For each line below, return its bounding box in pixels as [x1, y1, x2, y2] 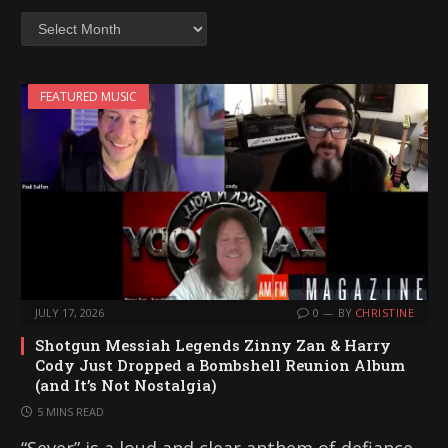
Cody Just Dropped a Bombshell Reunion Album [35, 355, 405, 376]
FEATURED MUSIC [40, 87, 137, 105]
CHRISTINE [355, 305, 414, 321]
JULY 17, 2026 [35, 305, 104, 321]
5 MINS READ [37, 404, 104, 420]
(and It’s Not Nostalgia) [35, 375, 217, 396]
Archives [20, 10, 72, 29]
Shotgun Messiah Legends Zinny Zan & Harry [35, 335, 391, 356]
